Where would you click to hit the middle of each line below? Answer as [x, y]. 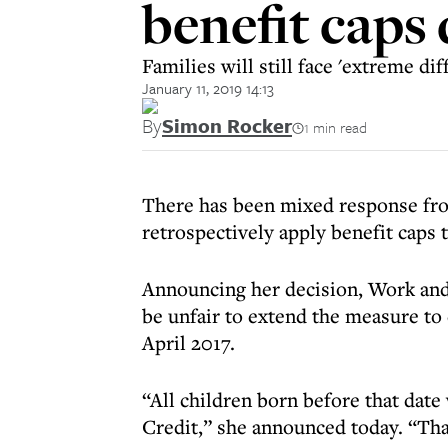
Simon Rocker [227, 125]
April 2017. [188, 342]
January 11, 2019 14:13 [208, 88]
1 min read [335, 127]
